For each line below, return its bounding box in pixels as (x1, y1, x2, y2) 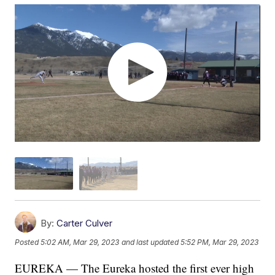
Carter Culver (56, 217, 113, 229)
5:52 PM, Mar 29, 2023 (180, 238, 259, 247)
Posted (15, 238, 41, 247)
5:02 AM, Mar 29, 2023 (41, 238, 120, 247)
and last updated (122, 238, 179, 247)
